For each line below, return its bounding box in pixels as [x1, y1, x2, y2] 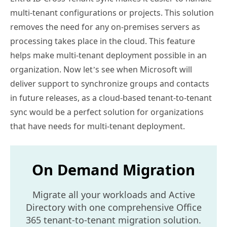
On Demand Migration [32, 159, 195, 179]
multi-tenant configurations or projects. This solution [10, 7, 214, 18]
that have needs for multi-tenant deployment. [10, 120, 185, 132]
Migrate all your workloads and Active [32, 188, 195, 201]
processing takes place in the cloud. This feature [10, 35, 195, 47]
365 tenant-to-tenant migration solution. [26, 213, 201, 226]
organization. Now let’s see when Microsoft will [10, 63, 192, 75]
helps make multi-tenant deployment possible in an [10, 49, 207, 61]
